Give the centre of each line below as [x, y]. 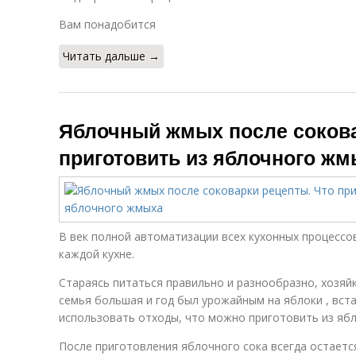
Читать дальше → [111, 56]
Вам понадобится [107, 24]
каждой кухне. [97, 254]
